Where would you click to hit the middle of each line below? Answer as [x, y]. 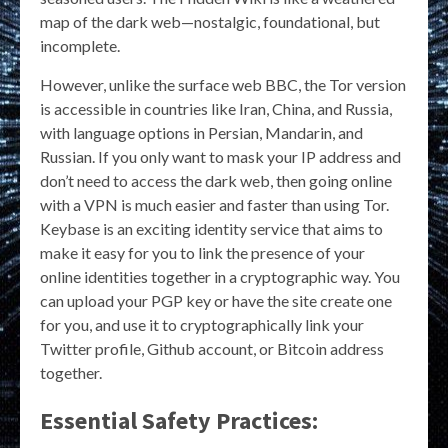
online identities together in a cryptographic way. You [220, 276]
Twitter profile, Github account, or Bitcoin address [212, 348]
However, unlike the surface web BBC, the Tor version [223, 84]
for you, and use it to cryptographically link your [202, 324]
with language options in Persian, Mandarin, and [201, 132]
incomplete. [80, 45]
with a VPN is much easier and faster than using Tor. [214, 204]
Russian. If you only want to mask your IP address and [220, 156]
